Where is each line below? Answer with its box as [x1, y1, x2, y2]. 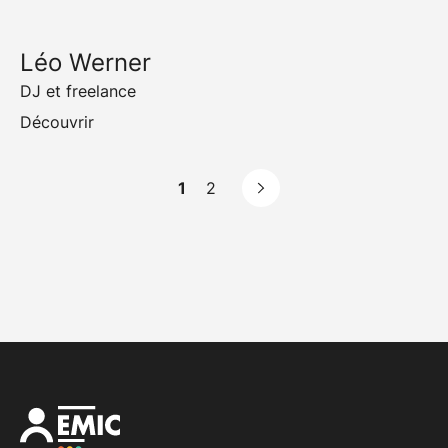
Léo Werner [20, 48, 151, 78]
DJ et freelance [20, 81, 136, 102]
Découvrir [20, 112, 94, 133]
